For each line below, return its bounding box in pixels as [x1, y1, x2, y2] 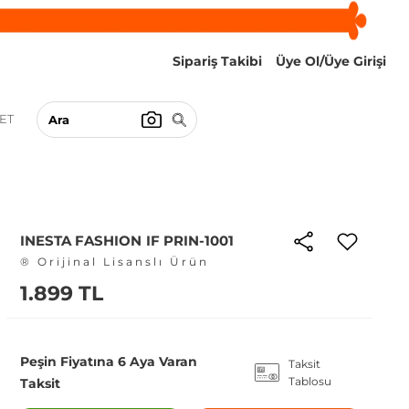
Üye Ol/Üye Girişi [276, 53, 386, 69]
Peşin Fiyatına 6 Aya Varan [19, 353, 197, 370]
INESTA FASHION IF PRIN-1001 [19, 232, 235, 249]
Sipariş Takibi [173, 53, 262, 69]
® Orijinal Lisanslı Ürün [19, 255, 209, 268]
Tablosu [288, 374, 331, 388]
